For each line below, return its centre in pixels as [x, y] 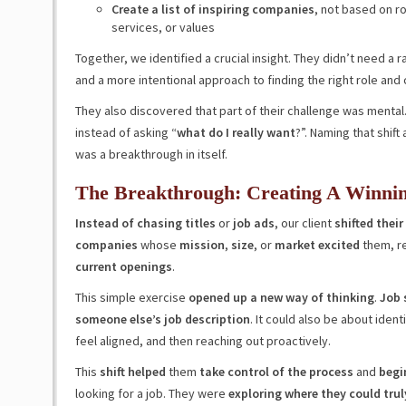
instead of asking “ [126, 132]
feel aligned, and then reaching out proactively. [203, 341]
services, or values [163, 27]
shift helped [132, 372]
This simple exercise [131, 297]
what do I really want [236, 132]
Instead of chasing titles [145, 223]
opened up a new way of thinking [281, 297]
